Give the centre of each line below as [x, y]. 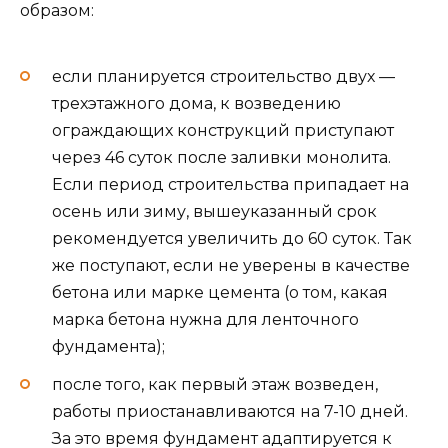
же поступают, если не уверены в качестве [231, 265]
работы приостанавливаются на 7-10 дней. [230, 411]
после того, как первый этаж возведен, [215, 384]
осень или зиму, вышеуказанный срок [214, 211]
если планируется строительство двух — [223, 76]
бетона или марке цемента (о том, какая [220, 292]
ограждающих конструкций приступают [223, 130]
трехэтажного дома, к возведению [196, 103]
